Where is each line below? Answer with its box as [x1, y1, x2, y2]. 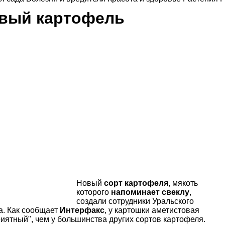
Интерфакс [60, 205, 104, 214]
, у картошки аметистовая [104, 205, 199, 214]
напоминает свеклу [110, 187, 189, 196]
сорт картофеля [103, 178, 168, 187]
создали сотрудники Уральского [76, 196, 194, 205]
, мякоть [168, 178, 198, 187]
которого [76, 187, 111, 196]
